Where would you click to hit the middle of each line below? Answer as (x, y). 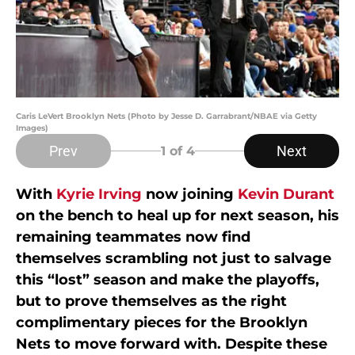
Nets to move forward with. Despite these (172, 344)
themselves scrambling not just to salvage (174, 259)
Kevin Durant (286, 195)
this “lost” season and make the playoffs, (168, 280)
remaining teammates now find (133, 237)
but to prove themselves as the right (151, 302)
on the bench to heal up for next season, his (177, 216)
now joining (190, 195)
